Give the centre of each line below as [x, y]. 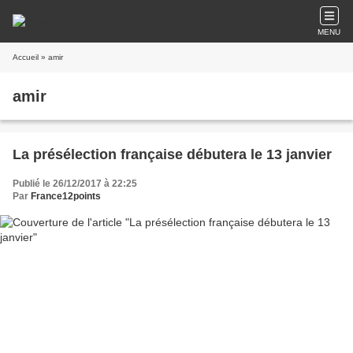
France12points [66, 196]
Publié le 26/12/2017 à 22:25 [75, 184]
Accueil [26, 57]
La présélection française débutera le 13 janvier [172, 154]
